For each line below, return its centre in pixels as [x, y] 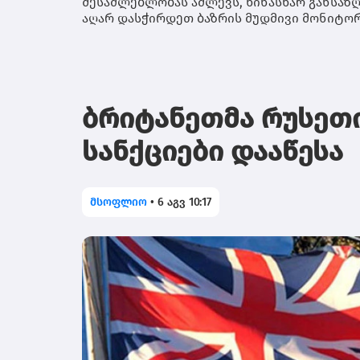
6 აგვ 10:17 [184, 202]
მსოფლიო [119, 202]
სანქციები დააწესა [213, 151]
